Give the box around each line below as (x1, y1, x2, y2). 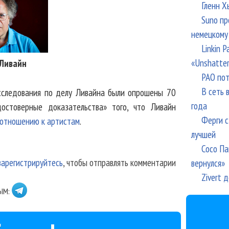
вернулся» (191, 156, 225, 169)
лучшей (191, 128, 216, 141)
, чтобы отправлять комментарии (62, 156, 176, 169)
